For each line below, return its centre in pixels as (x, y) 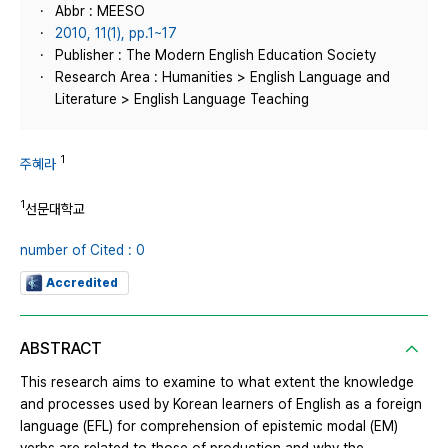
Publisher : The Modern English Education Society (215, 55)
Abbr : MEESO (100, 11)
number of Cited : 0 (82, 250)
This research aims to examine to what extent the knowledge (217, 382)
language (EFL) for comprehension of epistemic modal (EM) (209, 426)
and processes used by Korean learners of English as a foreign (221, 404)
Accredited (82, 283)
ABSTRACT (61, 349)
